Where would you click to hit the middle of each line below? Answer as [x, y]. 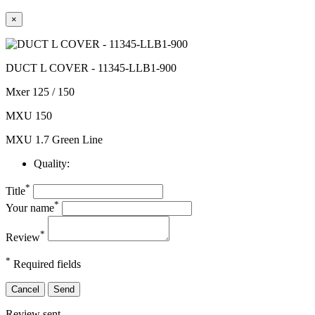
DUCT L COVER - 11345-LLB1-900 [91, 68]
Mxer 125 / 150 [40, 92]
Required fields [46, 264]
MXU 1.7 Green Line [54, 140]
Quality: [52, 164]
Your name [30, 208]
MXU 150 [29, 116]
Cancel [25, 290]
